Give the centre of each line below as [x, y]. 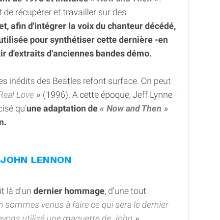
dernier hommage [68, 191]
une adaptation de [63, 108]
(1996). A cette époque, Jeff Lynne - [109, 94]
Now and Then [134, 108]
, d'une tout [125, 191]
